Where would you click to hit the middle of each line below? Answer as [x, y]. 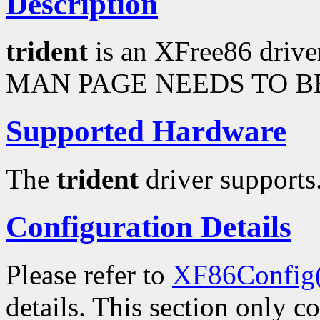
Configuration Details [149, 227]
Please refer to [89, 275]
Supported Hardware [146, 131]
